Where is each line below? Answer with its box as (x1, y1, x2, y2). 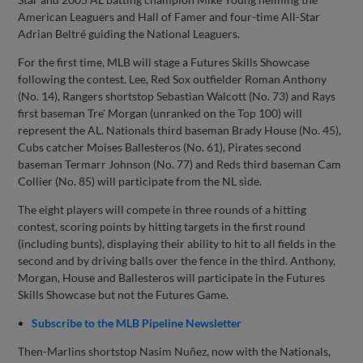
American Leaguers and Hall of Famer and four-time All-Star (18, 9, 321, 23)
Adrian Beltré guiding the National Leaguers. (18, 26, 241, 41)
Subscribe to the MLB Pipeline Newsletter (32, 315, 242, 330)
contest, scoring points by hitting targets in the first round (18, 219, 306, 233)
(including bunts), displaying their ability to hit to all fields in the (18, 236, 336, 250)
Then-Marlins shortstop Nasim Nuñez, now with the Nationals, (18, 344, 331, 358)
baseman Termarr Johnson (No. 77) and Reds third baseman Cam (18, 156, 342, 171)
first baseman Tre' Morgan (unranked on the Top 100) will (18, 105, 303, 120)
